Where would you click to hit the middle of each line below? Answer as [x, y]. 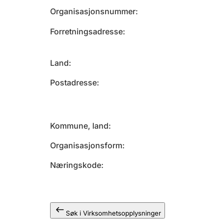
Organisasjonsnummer [93, 11]
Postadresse [73, 82]
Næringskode [76, 165]
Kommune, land [79, 126]
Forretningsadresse [86, 31]
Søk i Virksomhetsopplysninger [113, 213]
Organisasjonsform [86, 145]
